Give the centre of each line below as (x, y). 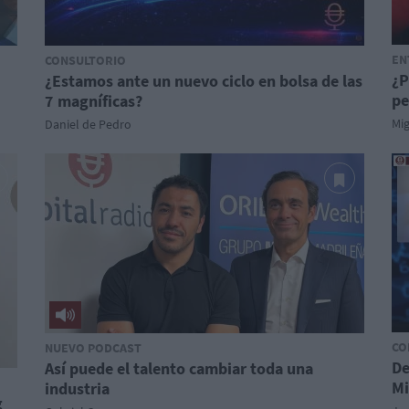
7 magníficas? (94, 101)
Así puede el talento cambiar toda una (179, 368)
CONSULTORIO (85, 60)
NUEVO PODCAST (93, 348)
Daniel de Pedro (88, 124)
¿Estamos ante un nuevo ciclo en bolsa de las (204, 81)
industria (77, 388)
